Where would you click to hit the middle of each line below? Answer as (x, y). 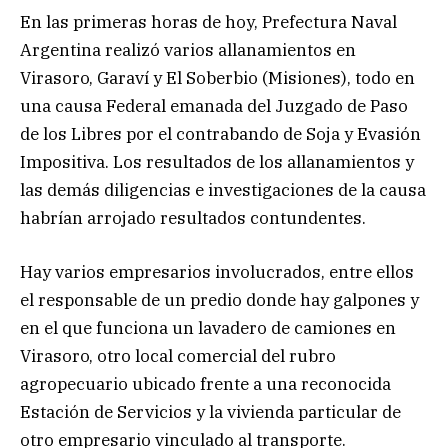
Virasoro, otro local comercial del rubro (178, 355)
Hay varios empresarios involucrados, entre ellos (217, 271)
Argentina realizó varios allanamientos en (188, 49)
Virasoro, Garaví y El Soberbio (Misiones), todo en (217, 77)
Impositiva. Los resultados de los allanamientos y (217, 161)
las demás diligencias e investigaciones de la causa (223, 189)
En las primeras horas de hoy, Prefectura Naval (208, 21)
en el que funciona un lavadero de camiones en (208, 327)
